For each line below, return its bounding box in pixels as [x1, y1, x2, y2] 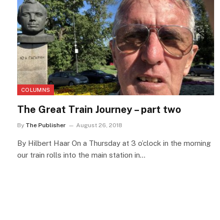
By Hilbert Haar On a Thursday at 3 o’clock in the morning [17, 139, 211, 148]
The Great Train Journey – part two [17, 104, 181, 116]
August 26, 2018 [76, 122, 122, 129]
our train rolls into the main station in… [17, 151, 145, 160]
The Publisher [26, 122, 66, 129]
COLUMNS [21, 87, 51, 93]
